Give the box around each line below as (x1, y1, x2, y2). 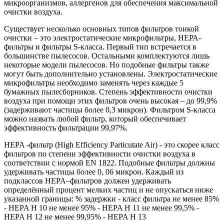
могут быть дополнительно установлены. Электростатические (4, 69, 217, 78)
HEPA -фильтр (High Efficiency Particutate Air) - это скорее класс (4, 140, 219, 149)
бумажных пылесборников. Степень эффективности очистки (4, 87, 212, 96)
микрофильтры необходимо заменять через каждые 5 (4, 78, 183, 87)
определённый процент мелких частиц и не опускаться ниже (4, 185, 213, 194)
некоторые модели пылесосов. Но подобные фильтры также (4, 60, 209, 69)
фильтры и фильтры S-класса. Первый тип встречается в (4, 42, 196, 51)
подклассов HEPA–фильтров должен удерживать (4, 176, 171, 185)
